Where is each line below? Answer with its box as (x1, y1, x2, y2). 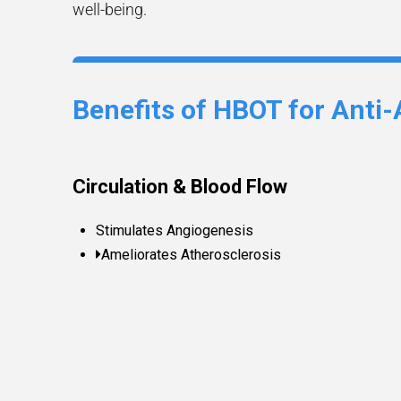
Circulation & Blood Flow (72, 175, 287, 199)
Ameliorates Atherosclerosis (101, 246, 282, 264)
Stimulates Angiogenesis (96, 222, 254, 240)
